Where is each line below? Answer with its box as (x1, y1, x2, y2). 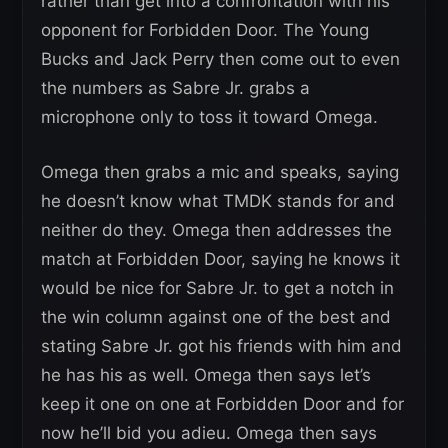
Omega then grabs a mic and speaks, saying (41, 162, 399, 182)
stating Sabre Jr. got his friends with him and (41, 336, 402, 356)
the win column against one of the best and (41, 307, 391, 327)
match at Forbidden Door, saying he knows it (41, 249, 400, 269)
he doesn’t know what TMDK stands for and (41, 191, 395, 211)
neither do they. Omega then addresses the (41, 220, 392, 240)
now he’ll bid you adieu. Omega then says (41, 423, 377, 443)
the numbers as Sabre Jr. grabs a (41, 78, 310, 98)
